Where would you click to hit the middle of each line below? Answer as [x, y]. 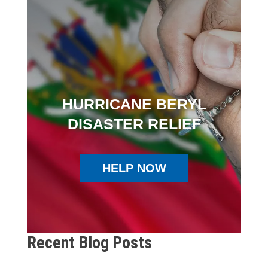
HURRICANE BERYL [134, 104]
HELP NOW [134, 168]
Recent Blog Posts [89, 243]
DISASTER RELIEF [134, 124]
